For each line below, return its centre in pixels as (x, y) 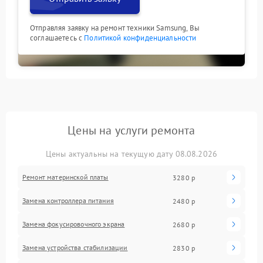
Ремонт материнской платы (65, 177)
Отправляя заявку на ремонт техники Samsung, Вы (115, 28)
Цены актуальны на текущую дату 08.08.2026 (131, 154)
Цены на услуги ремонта (131, 130)
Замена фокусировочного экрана (74, 224)
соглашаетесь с (57, 38)
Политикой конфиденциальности (140, 38)
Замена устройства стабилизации (75, 247)
